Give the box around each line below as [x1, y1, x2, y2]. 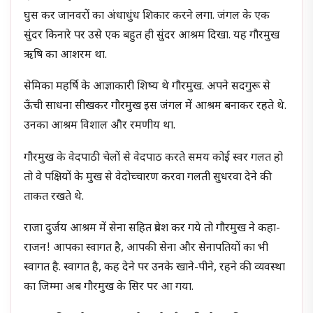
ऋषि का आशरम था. [24, 48, 108, 63]
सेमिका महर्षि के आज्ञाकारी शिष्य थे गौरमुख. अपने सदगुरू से [24, 80, 271, 95]
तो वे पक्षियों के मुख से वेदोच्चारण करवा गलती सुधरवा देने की [24, 170, 272, 185]
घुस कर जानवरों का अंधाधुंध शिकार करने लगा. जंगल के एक [24, 8, 270, 24]
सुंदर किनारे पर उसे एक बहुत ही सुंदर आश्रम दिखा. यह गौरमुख [24, 28, 280, 43]
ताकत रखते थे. [24, 189, 85, 205]
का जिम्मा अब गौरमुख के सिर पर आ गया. [24, 280, 194, 296]
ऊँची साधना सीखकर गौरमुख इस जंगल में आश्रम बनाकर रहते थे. [24, 99, 287, 115]
